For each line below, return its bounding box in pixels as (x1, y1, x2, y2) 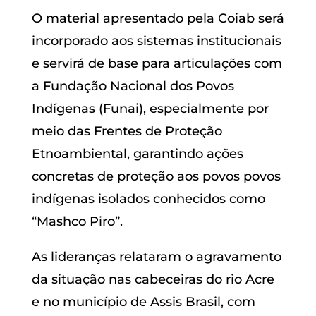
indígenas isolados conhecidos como (31, 191, 265, 207)
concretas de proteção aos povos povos (31, 169, 281, 185)
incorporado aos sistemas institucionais (31, 33, 281, 49)
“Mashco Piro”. (31, 214, 123, 230)
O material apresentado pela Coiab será (31, 11, 284, 27)
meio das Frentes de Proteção (31, 123, 222, 140)
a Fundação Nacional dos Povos (31, 78, 234, 95)
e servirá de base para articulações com (31, 56, 282, 72)
